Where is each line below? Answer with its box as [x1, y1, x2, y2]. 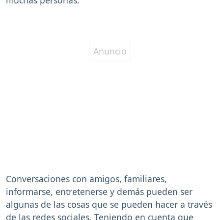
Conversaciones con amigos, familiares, [6, 173, 167, 185]
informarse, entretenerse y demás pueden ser [6, 186, 192, 198]
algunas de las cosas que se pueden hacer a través [6, 198, 212, 211]
